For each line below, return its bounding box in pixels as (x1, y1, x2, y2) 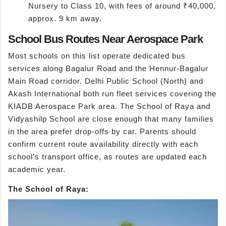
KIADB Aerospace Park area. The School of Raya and (8, 102, 210, 111)
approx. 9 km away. (28, 14, 102, 23)
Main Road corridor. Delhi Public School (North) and (8, 77, 203, 86)
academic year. (8, 165, 66, 174)
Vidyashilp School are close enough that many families (8, 115, 214, 124)
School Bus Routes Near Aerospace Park (8, 33, 203, 46)
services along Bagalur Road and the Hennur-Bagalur (8, 64, 208, 73)
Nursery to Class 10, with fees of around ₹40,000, (28, 2, 216, 11)
